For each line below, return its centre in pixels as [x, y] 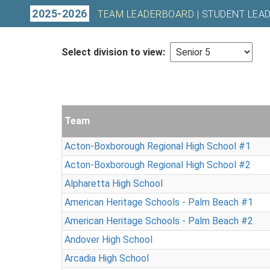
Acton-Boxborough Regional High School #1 [158, 146]
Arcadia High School [107, 258]
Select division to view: [115, 52]
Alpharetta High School [114, 184]
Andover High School [108, 240]
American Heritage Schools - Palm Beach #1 [159, 202]
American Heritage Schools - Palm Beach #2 [159, 221]
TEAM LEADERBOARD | [148, 14]
